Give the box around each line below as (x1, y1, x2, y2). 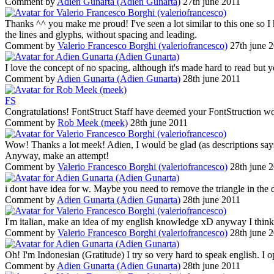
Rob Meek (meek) (57, 117, 128, 128)
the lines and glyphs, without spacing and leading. (5, 29, 197, 40)
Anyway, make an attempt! (5, 150, 109, 161)
